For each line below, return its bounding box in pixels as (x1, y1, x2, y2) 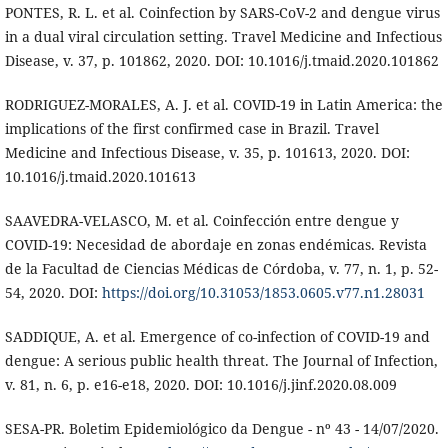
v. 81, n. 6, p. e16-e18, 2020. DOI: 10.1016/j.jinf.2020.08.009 (4, 375, 397, 395)
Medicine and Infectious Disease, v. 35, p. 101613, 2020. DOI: (4, 143, 410, 163)
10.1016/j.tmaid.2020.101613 (4, 167, 196, 187)
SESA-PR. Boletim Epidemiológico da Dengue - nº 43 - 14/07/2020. (4, 419, 439, 439)
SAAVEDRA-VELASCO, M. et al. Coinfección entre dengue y (4, 211, 399, 231)
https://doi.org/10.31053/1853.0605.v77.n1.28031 (101, 283, 425, 303)
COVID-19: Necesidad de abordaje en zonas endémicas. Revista (4, 235, 427, 255)
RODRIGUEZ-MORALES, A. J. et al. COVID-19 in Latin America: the (4, 95, 443, 115)
